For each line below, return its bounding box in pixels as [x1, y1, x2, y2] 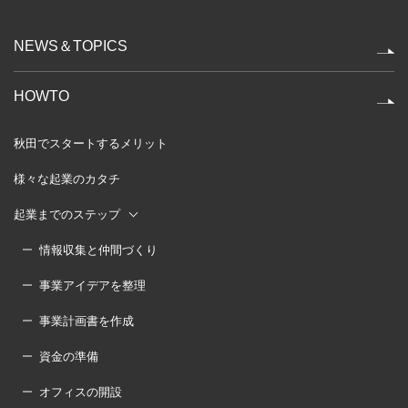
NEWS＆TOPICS [14, 37, 127, 54]
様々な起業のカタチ [14, 171, 120, 186]
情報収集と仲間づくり [39, 242, 158, 257]
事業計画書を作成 [39, 313, 134, 328]
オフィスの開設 [39, 384, 122, 399]
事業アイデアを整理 [39, 278, 146, 292]
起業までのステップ [14, 207, 120, 221]
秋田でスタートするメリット [14, 136, 168, 150]
